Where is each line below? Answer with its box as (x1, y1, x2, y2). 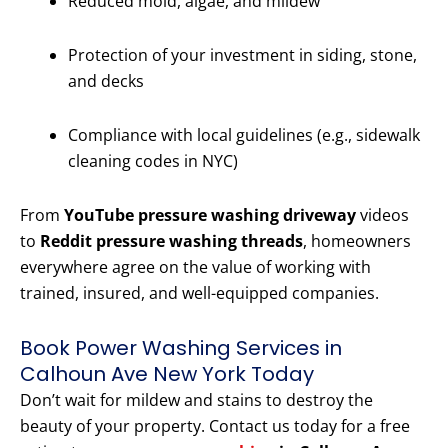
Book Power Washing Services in (20, 334, 342, 363)
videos (356, 204, 409, 227)
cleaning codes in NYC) (68, 150, 238, 173)
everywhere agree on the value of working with (20, 256, 371, 279)
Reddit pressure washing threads (40, 230, 303, 253)
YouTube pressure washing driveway (64, 204, 356, 227)
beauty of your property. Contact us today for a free (20, 415, 410, 438)
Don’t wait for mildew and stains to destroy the (20, 389, 373, 412)
